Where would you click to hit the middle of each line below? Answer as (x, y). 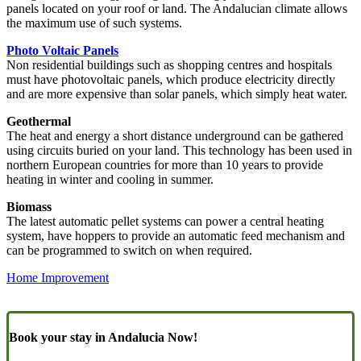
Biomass (29, 206)
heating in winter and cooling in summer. (110, 179)
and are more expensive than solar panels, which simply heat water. (177, 93)
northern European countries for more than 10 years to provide (165, 164)
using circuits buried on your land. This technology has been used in (179, 150)
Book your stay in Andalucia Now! (103, 338)
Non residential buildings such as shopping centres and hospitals (169, 64)
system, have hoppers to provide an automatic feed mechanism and (176, 235)
